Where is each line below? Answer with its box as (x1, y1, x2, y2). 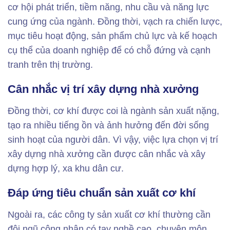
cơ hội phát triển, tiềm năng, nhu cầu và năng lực (8, 2, 209, 12)
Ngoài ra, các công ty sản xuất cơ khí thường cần (8, 209, 210, 220)
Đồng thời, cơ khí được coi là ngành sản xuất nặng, (8, 106, 219, 116)
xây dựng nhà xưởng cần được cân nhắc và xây (8, 149, 205, 159)
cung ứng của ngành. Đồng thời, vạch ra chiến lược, (8, 16, 222, 27)
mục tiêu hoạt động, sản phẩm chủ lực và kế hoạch (8, 31, 217, 41)
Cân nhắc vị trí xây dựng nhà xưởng (8, 83, 199, 95)
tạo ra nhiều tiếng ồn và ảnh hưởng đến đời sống (8, 120, 209, 130)
